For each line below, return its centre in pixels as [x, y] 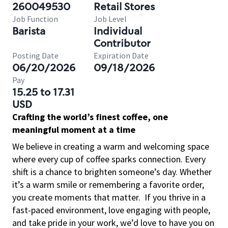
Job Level [110, 19]
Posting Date [35, 55]
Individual [118, 31]
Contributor [122, 43]
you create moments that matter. [76, 197]
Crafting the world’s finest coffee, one [90, 117]
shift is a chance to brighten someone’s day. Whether [112, 172]
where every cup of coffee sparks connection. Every [109, 159]
